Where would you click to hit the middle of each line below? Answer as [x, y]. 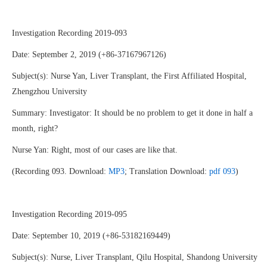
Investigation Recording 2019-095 [69, 214]
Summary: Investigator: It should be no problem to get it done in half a [132, 113]
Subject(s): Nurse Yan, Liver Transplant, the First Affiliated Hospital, [129, 76]
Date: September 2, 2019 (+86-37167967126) [89, 55]
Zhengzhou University [49, 91]
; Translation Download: [167, 171]
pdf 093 [222, 171]
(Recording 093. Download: [60, 171]
